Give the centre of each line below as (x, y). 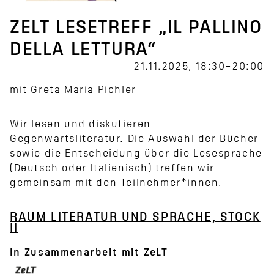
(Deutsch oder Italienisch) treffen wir (112, 169)
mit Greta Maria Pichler (73, 91)
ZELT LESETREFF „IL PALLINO (136, 29)
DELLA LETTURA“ (83, 51)
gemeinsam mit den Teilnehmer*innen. (117, 184)
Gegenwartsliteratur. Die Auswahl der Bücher (134, 140)
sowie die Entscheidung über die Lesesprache (136, 154)
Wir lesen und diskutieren (81, 125)
